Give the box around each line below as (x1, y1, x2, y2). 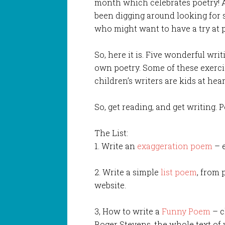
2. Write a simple (94, 166, 159, 177)
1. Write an (94, 140, 138, 151)
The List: (94, 127, 129, 138)
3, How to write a (94, 205, 162, 216)
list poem (159, 166, 197, 177)
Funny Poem (162, 205, 211, 216)
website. (94, 179, 127, 190)
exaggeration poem (137, 140, 213, 151)
